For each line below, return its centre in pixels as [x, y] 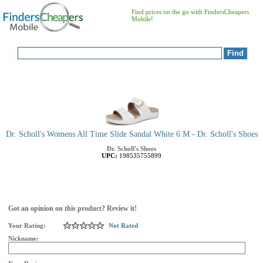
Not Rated [123, 225]
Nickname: [24, 238]
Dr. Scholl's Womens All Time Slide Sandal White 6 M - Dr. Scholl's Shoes [131, 134]
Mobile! [142, 19]
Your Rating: [27, 225]
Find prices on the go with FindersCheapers [190, 12]
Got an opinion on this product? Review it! [73, 208]
